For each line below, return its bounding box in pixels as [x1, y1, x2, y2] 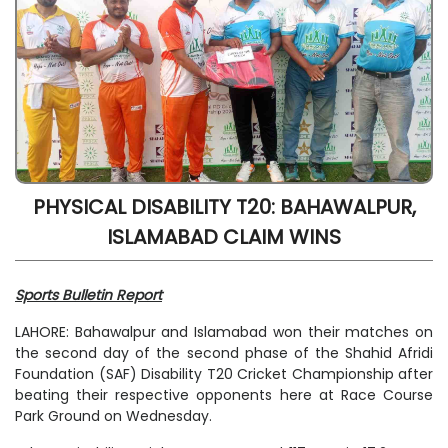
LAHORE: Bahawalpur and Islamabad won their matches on [15, 322, 433, 343]
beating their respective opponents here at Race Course [15, 385, 433, 406]
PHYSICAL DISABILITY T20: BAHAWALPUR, [32, 193, 416, 222]
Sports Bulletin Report [15, 285, 162, 306]
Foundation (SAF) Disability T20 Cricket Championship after [15, 364, 433, 385]
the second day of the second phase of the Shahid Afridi [15, 343, 433, 364]
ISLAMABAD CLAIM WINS [107, 223, 341, 252]
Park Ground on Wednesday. [15, 406, 212, 427]
